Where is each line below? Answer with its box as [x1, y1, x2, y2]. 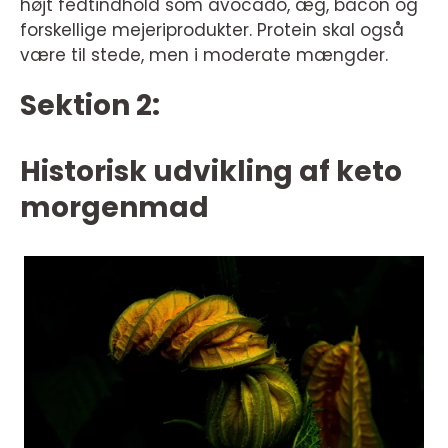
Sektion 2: [20, 86, 160, 125]
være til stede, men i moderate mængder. [20, 43, 388, 67]
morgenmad [20, 188, 209, 227]
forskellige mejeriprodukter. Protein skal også [20, 18, 404, 42]
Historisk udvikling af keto [20, 152, 402, 191]
